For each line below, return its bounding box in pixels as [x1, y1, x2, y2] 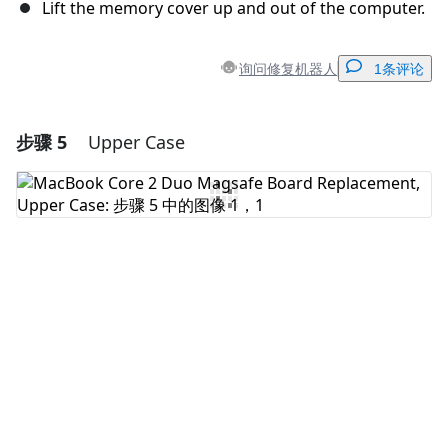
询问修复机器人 [239, 58, 337, 78]
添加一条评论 [189, 132, 272, 148]
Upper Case [88, 130, 185, 155]
